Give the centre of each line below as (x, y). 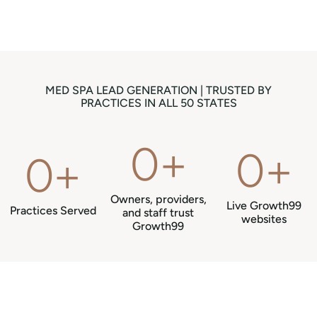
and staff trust (158, 212)
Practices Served (53, 211)
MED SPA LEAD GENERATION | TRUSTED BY (158, 90)
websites (264, 219)
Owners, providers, (158, 199)
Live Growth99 (264, 206)
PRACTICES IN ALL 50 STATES (158, 103)
